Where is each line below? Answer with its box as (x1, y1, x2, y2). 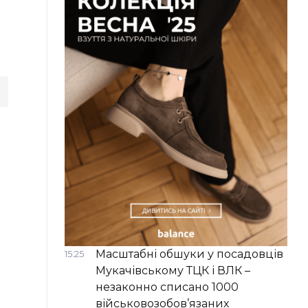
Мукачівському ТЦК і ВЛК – (96, 264, 250, 278)
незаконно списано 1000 (96, 280, 239, 294)
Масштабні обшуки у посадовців (96, 247, 283, 261)
